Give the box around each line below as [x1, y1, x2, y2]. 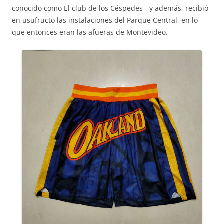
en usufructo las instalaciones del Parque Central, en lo [12, 15, 198, 25]
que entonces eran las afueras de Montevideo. [12, 27, 168, 37]
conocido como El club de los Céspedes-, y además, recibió [12, 3, 208, 13]
